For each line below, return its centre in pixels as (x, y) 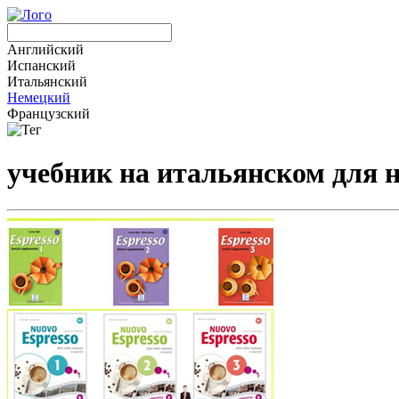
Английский (45, 49)
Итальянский (47, 81)
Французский (49, 114)
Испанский (41, 65)
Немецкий (39, 98)
